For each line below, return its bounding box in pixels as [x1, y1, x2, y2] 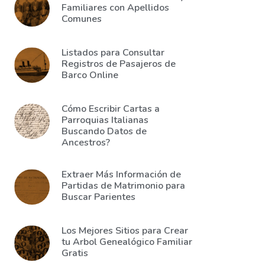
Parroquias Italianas [62, 114, 148, 127]
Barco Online [62, 69, 118, 82]
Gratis [62, 247, 88, 260]
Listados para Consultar [62, 46, 164, 59]
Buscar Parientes [62, 190, 135, 203]
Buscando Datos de [62, 125, 147, 138]
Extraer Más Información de [62, 168, 181, 181]
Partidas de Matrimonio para [62, 179, 185, 192]
